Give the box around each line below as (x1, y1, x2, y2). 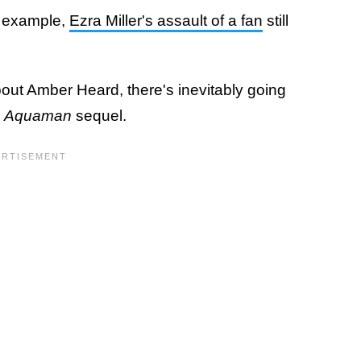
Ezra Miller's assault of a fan (69, 11, 263, 29)
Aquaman (4, 106, 72, 124)
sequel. (72, 106, 127, 124)
